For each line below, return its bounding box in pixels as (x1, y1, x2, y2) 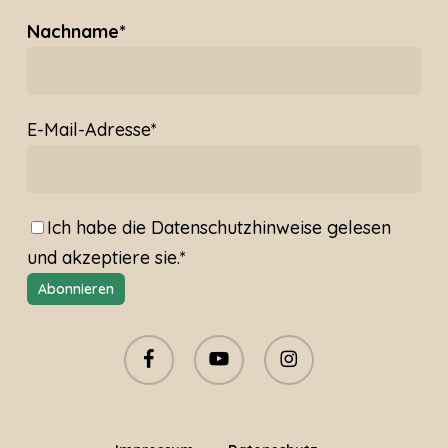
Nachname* (26, 20, 126, 44)
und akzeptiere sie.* (26, 246, 186, 270)
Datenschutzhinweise (150, 216, 322, 240)
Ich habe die (46, 216, 151, 240)
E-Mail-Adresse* (26, 118, 157, 142)
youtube (192, 336, 248, 355)
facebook (122, 336, 187, 355)
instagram (262, 336, 331, 355)
